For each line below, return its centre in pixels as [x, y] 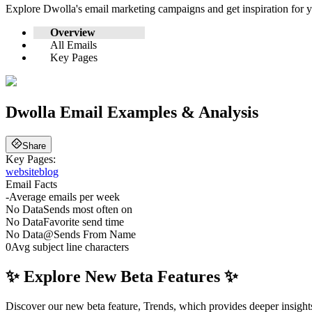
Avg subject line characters [70, 247]
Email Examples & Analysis [157, 112]
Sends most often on [88, 210]
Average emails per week [64, 197]
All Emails [73, 45]
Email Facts [31, 185]
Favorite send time [84, 222]
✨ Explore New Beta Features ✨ [122, 276]
